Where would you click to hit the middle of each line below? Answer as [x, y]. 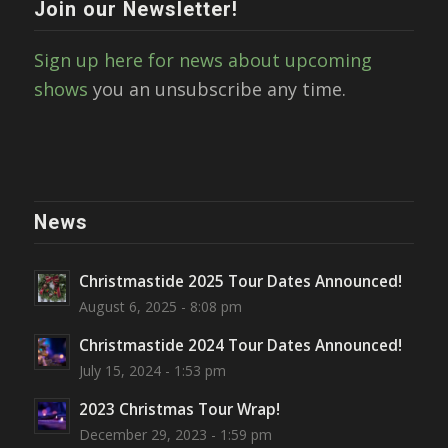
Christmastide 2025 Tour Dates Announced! [240, 280]
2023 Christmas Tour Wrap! [179, 408]
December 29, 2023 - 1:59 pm [175, 434]
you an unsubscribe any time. [216, 88]
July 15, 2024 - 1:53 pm [152, 370]
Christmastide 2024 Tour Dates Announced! [240, 344]
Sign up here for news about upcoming [202, 59]
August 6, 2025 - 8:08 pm [160, 306]
